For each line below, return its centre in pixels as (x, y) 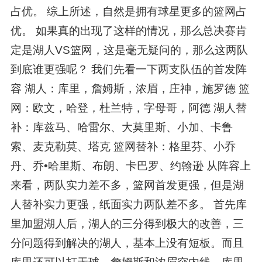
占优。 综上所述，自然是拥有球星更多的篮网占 (128, 12)
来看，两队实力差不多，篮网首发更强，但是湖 (127, 185)
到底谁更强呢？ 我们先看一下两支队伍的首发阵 (128, 70)
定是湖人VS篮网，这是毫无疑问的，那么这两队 (129, 50)
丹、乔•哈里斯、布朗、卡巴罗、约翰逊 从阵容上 (130, 166)
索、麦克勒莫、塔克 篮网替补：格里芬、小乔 (123, 147)
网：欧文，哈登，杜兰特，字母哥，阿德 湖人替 (128, 108)
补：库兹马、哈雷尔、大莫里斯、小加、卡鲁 (121, 127)
